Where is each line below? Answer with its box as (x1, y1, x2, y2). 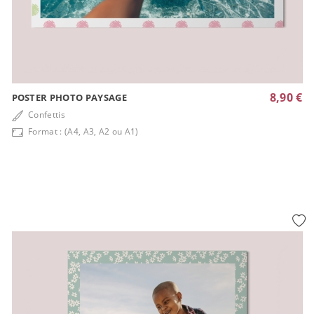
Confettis (25, 108, 66, 121)
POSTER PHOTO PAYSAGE (11, 90, 127, 104)
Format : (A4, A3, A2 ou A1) (25, 125, 139, 137)
